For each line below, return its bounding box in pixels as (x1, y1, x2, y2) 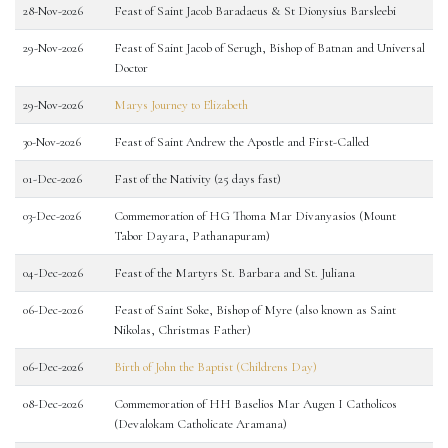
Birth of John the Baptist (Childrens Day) (114, 359, 317, 375)
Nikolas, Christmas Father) (114, 322, 251, 338)
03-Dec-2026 (23, 208, 81, 224)
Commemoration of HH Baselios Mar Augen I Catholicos (114, 396, 397, 412)
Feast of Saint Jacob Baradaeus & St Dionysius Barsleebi (114, 3, 396, 19)
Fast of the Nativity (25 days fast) (114, 171, 281, 187)
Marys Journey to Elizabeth (114, 97, 248, 113)
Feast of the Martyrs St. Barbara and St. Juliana (114, 265, 355, 281)
